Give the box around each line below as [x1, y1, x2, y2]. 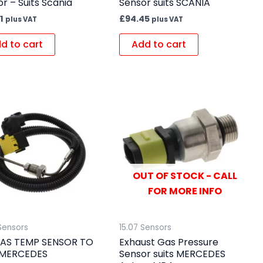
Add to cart [131, 37, 186, 51]
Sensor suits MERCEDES [119, 247, 225, 261]
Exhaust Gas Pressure [119, 235, 218, 249]
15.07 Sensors [119, 222, 171, 234]
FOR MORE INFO [147, 184, 222, 198]
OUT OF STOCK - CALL [132, 169, 237, 183]
